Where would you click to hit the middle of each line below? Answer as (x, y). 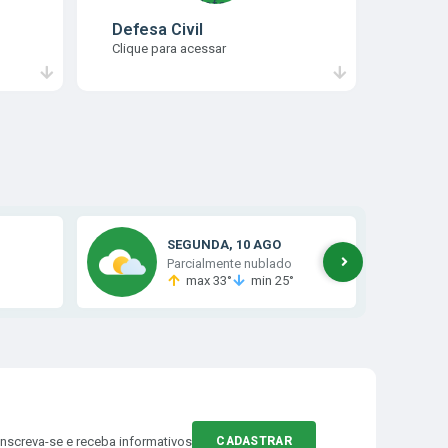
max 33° (208, 280)
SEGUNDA (197, 244)
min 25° (272, 280)
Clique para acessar (168, 48)
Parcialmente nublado (229, 263)
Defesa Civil (157, 29)
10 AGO (258, 244)
